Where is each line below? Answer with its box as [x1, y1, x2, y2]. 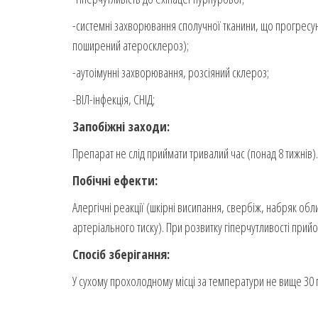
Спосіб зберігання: [72, 246, 170, 263]
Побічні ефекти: [72, 172, 158, 190]
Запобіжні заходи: [72, 118, 170, 136]
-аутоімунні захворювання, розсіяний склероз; [72, 64, 269, 82]
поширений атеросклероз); [72, 37, 189, 55]
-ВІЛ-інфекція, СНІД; [72, 91, 155, 109]
